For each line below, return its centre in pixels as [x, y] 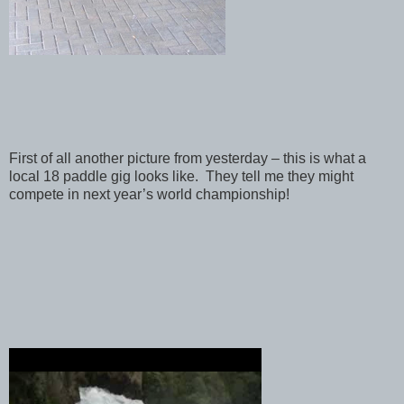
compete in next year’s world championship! [149, 194]
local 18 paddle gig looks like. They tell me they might [181, 176]
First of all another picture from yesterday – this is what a [188, 158]
